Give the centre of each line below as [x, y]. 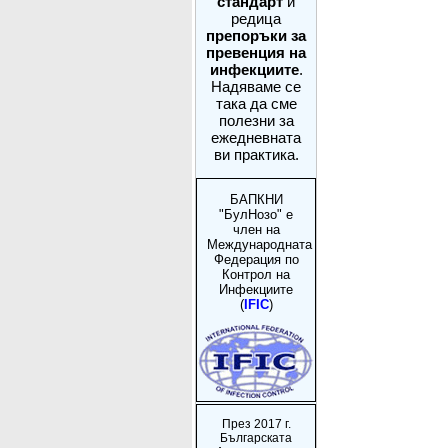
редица [256, 18]
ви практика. [256, 154]
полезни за [256, 120]
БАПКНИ [256, 199]
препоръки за [256, 35]
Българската [256, 437]
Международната [259, 244]
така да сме [256, 103]
